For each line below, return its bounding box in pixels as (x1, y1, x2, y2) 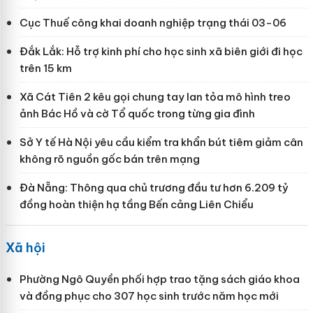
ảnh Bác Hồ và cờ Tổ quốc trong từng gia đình (19, 107, 255, 121)
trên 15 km (19, 61, 72, 75)
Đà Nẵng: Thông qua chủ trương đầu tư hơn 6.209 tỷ (19, 181, 289, 195)
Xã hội (5, 240, 45, 256)
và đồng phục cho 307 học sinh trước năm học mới (19, 289, 279, 303)
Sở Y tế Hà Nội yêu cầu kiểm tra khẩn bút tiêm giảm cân (19, 136, 303, 150)
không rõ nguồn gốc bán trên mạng (19, 152, 200, 166)
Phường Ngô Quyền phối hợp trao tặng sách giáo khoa (19, 272, 300, 286)
